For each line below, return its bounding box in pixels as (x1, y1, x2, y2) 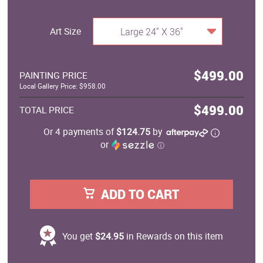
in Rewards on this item (123, 230, 223, 243)
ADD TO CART (101, 186, 180, 203)
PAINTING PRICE (19, 69, 88, 82)
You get (62, 230, 95, 243)
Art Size (50, 25, 82, 38)
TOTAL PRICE (19, 103, 75, 117)
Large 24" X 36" (120, 25, 183, 39)
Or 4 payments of (43, 125, 116, 139)
